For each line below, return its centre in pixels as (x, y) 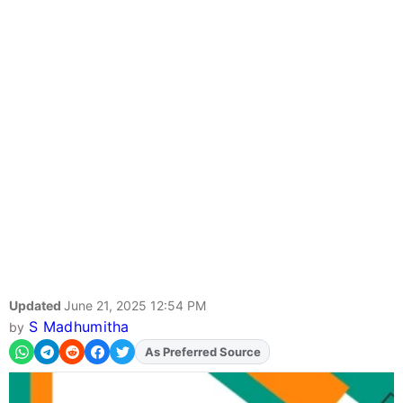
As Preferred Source (202, 352)
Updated (36, 306)
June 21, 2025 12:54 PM (135, 306)
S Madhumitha (79, 327)
